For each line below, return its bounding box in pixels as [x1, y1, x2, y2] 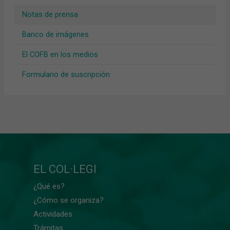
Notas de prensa [22, 10, 78, 20]
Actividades [33, 209, 72, 219]
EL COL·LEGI [33, 162, 97, 176]
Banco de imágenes [22, 30, 89, 40]
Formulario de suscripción [22, 70, 110, 80]
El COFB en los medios [22, 50, 98, 60]
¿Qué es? [33, 181, 65, 191]
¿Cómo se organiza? [33, 195, 104, 205]
